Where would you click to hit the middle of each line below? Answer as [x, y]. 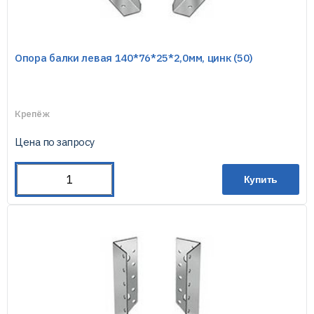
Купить [261, 179]
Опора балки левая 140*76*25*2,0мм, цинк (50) [134, 58]
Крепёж [32, 114]
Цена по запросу [55, 142]
